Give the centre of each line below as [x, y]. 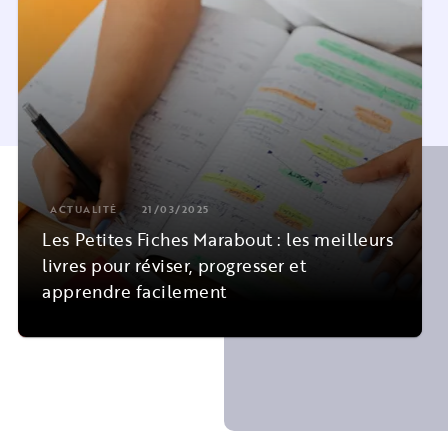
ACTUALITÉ [84, 209]
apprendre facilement [135, 291]
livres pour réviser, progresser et [174, 265]
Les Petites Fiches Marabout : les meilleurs [218, 239]
